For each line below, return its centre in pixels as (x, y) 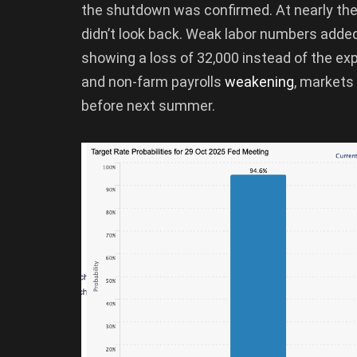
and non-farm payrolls (153, 81)
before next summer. (148, 105)
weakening (259, 81)
